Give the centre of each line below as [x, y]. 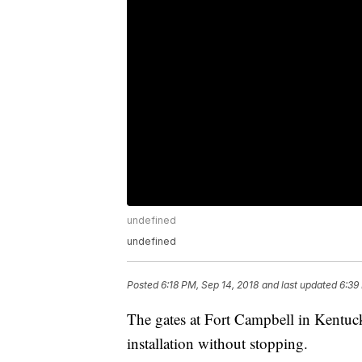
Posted [144, 285]
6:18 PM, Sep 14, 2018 [210, 285]
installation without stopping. [220, 343]
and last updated [299, 285]
